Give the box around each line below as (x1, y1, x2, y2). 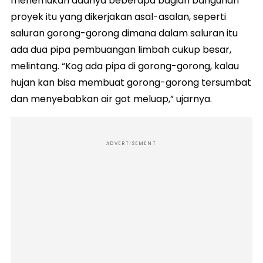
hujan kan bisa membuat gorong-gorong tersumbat (11, 75, 251, 89)
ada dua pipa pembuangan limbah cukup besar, (11, 42, 231, 56)
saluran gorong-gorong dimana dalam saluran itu (11, 26, 238, 40)
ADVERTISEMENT (106, 140, 157, 147)
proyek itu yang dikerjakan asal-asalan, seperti (11, 9, 226, 23)
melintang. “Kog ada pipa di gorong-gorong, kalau (11, 59, 239, 73)
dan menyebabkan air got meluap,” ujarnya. (11, 92, 212, 106)
